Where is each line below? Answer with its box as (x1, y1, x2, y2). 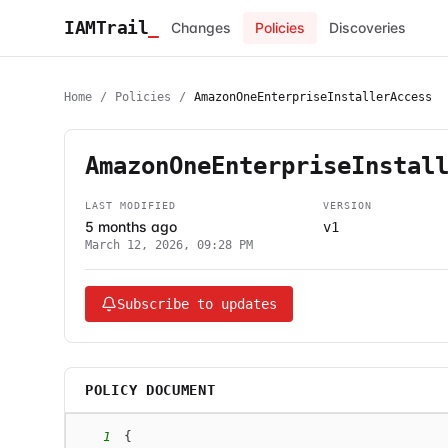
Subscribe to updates (117, 296, 277, 312)
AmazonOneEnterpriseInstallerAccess (194, 90, 432, 104)
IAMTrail (64, 17, 149, 38)
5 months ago (85, 218, 177, 235)
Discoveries (328, 19, 406, 36)
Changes (170, 19, 231, 36)
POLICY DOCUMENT (85, 382, 216, 398)
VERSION (323, 200, 372, 211)
